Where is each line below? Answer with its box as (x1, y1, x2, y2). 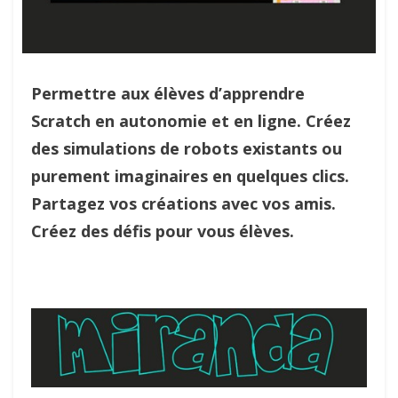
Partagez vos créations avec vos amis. (31, 193, 336, 214)
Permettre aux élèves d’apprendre (31, 83, 305, 104)
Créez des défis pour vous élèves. (31, 220, 294, 242)
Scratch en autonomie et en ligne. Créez (31, 110, 351, 131)
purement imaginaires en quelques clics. (31, 165, 349, 187)
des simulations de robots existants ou (31, 138, 342, 159)
